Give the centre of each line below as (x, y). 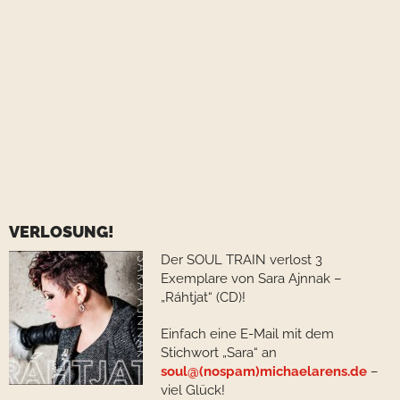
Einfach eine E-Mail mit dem (247, 334)
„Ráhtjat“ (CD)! (203, 297)
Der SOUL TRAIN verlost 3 (242, 260)
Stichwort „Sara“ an (219, 353)
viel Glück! (193, 390)
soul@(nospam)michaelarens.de (264, 371)
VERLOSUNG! (62, 232)
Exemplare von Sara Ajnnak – (251, 279)
